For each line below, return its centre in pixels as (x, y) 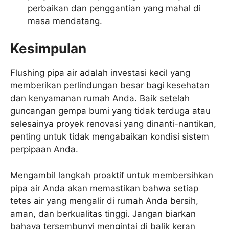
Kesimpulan (48, 49)
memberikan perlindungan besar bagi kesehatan (110, 86)
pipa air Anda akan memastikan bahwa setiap (104, 188)
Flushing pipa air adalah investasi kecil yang (100, 73)
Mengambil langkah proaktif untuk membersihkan (112, 175)
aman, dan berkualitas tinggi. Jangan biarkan (103, 213)
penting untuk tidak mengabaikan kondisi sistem (110, 137)
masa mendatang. (65, 21)
